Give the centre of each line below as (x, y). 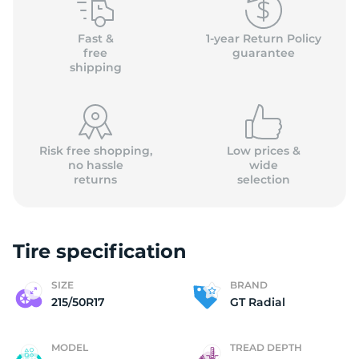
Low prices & (263, 151)
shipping (95, 67)
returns (96, 179)
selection (263, 179)
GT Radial (258, 302)
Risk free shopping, (95, 151)
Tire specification (100, 251)
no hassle (95, 165)
